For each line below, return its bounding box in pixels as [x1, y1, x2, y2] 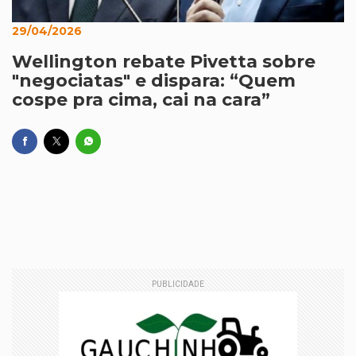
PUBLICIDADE [152, 280, 204, 288]
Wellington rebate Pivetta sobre [12, 51, 315, 72]
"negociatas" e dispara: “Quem [12, 70, 296, 91]
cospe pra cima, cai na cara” [12, 89, 270, 110]
